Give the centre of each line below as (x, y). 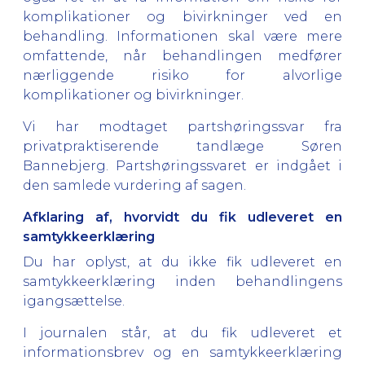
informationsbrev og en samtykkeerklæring (182, 352)
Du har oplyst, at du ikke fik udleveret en (182, 262)
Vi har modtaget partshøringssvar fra (182, 126)
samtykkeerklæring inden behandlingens (182, 281)
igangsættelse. (74, 301)
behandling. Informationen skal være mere (182, 36)
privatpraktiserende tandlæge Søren (182, 146)
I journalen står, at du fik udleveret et (182, 333)
